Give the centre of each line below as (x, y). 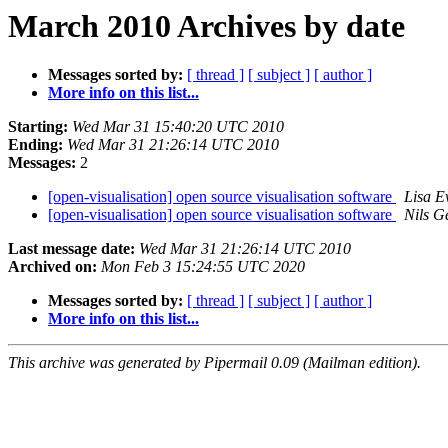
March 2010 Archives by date (206, 26)
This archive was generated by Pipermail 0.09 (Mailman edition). (214, 363)
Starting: (38, 127)
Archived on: (52, 267)
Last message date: (71, 249)
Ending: (35, 145)
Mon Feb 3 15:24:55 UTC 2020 (203, 267)
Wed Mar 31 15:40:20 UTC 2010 (178, 127)
